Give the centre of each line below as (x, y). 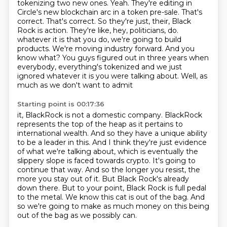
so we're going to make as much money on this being (113, 206)
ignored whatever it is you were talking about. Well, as (112, 76)
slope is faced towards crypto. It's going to (121, 161)
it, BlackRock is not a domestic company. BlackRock (109, 115)
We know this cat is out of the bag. (128, 197)
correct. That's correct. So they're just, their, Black (104, 21)
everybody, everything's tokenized (79, 67)
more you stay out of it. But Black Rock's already (103, 179)
